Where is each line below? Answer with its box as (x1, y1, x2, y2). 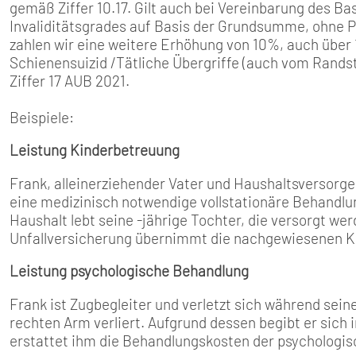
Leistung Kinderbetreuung (10, 141, 180, 160)
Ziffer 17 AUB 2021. (10, 71, 130, 90)
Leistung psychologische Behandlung (10, 261, 249, 281)
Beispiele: (10, 107, 74, 126)
